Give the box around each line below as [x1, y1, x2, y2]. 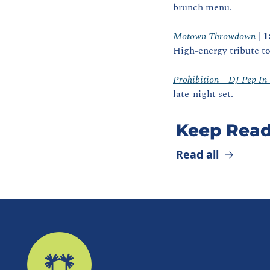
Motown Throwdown [173, 29, 256, 43]
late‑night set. [173, 87, 233, 101]
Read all [176, 147, 219, 162]
